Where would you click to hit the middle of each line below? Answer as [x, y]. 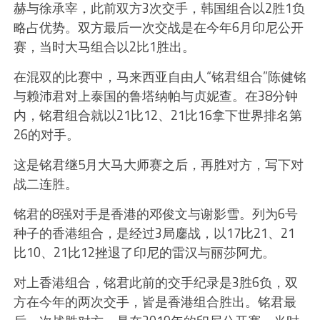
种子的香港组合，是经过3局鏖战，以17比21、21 [154, 233]
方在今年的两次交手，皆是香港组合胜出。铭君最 [155, 302]
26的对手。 [46, 135]
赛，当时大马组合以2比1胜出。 [104, 47]
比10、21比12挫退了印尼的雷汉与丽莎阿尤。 [144, 252]
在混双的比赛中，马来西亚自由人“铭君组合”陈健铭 [160, 77]
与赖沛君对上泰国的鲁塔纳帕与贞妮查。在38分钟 [155, 96]
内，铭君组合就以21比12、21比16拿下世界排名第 [157, 115]
